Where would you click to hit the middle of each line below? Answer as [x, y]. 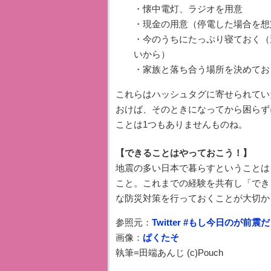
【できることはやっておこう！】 [183, 153]
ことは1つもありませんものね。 [181, 124]
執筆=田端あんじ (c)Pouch [169, 253]
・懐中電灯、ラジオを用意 [188, 9]
